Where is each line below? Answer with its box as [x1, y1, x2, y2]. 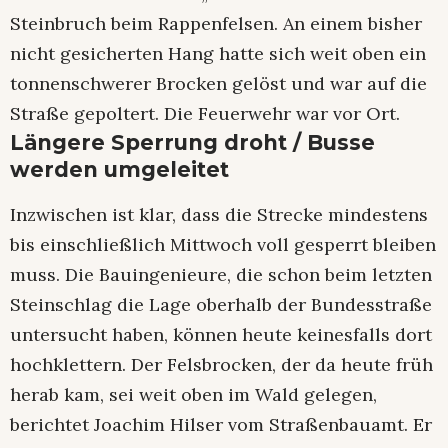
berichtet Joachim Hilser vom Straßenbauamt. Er [10, 413, 432, 437]
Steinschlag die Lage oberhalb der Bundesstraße [10, 293, 432, 317]
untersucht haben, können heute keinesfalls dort [10, 323, 432, 347]
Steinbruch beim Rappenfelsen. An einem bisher [10, 11, 422, 35]
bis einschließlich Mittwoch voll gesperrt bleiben [10, 233, 436, 257]
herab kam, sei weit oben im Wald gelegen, [10, 383, 377, 407]
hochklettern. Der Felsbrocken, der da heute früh [10, 353, 433, 377]
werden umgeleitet [10, 156, 229, 182]
